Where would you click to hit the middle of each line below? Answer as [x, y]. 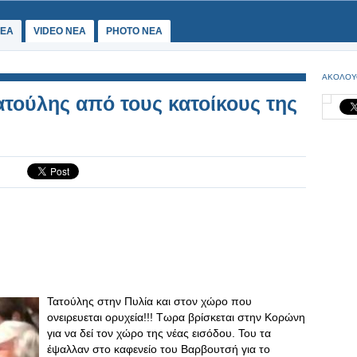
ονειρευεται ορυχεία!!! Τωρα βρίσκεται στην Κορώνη [176, 317]
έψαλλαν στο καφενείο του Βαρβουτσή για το [159, 349]
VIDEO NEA [60, 31]
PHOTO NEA [134, 31]
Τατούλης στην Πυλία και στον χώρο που [149, 301]
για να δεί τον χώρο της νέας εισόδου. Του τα [159, 333]
